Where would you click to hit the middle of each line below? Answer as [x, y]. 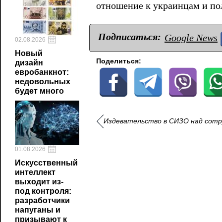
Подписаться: [130, 37]
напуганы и [38, 210]
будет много [39, 91]
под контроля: [43, 191]
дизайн [29, 63]
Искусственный [46, 163]
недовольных [43, 82]
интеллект [35, 172]
